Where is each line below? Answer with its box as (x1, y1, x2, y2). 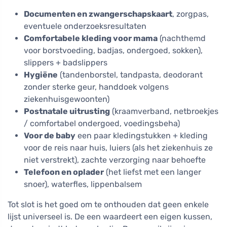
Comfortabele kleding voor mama (24, 33, 158, 44)
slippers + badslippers (24, 58, 107, 68)
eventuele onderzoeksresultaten (24, 21, 146, 31)
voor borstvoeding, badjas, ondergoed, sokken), (24, 46, 203, 56)
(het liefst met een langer (104, 167, 201, 177)
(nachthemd (158, 33, 206, 44)
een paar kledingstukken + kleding (75, 131, 208, 141)
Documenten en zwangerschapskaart (24, 9, 172, 19)
